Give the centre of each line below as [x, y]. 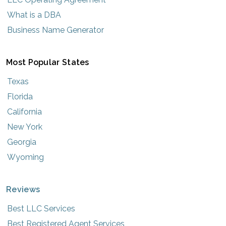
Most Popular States [48, 62]
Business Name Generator [55, 30]
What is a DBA [34, 15]
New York [25, 127]
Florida [20, 96]
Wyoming [25, 157]
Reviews [23, 189]
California [24, 111]
